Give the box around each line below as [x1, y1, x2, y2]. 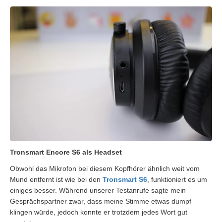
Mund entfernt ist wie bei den [10, 175, 103, 183]
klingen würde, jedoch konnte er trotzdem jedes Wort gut [10, 208, 187, 216]
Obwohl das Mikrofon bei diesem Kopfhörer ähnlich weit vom [10, 164, 200, 172]
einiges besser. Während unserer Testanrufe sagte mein [10, 186, 186, 194]
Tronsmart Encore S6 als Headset [10, 148, 122, 156]
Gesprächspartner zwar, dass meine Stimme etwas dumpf [10, 197, 191, 205]
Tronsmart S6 [103, 175, 147, 183]
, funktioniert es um [147, 175, 207, 183]
